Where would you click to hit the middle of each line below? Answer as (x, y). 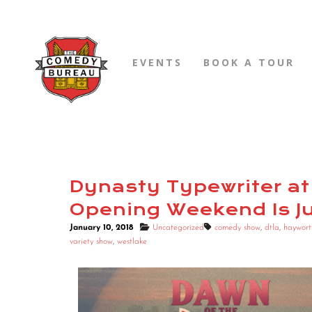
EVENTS (157, 62)
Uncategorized (178, 228)
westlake (132, 242)
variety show (91, 242)
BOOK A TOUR (249, 62)
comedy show (237, 228)
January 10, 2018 (101, 228)
